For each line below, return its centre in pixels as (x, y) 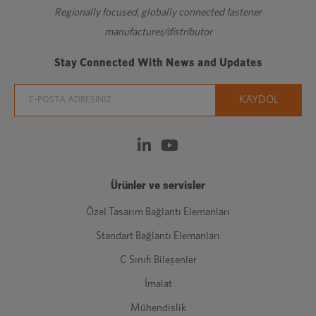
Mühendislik (158, 308)
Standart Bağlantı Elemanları (158, 236)
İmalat (158, 284)
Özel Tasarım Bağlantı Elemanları (158, 212)
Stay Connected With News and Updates (158, 63)
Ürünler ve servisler (158, 185)
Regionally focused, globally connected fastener (158, 12)
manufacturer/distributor (158, 32)
